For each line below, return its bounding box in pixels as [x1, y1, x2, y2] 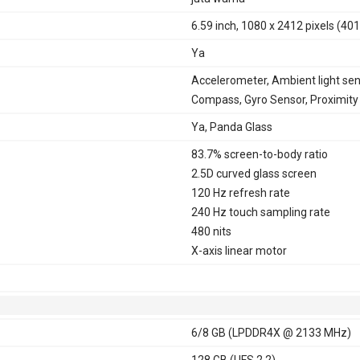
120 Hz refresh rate [190, 186, 290, 199]
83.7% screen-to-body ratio [190, 147, 328, 161]
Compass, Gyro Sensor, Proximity [190, 92, 358, 106]
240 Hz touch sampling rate [190, 205, 330, 219]
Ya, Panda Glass [190, 120, 272, 133]
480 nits [190, 224, 231, 238]
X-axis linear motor [190, 243, 287, 257]
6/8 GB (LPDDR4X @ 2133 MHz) [190, 325, 351, 339]
